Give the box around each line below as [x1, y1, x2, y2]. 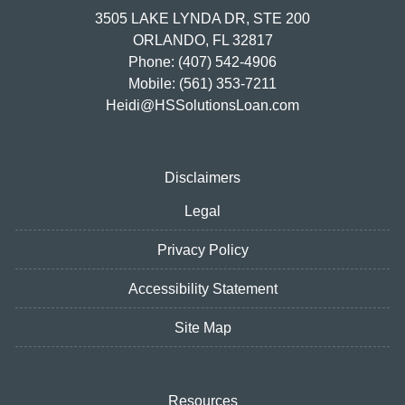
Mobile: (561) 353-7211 [128, 76, 277, 92]
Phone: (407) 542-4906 [128, 54, 277, 71]
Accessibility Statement [127, 281, 278, 297]
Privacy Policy [156, 242, 249, 259]
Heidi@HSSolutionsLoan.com [106, 98, 299, 114]
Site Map [174, 320, 231, 336]
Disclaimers [165, 170, 240, 186]
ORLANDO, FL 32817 [132, 33, 273, 49]
